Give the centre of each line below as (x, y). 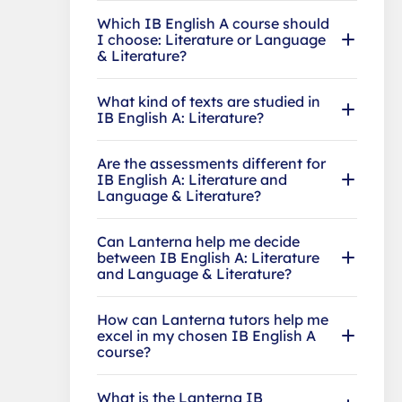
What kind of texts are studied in (209, 101)
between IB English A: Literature (208, 257)
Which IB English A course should (213, 23)
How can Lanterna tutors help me (213, 319)
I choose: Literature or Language (211, 39)
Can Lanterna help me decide (198, 241)
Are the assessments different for (211, 163)
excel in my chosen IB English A (206, 335)
